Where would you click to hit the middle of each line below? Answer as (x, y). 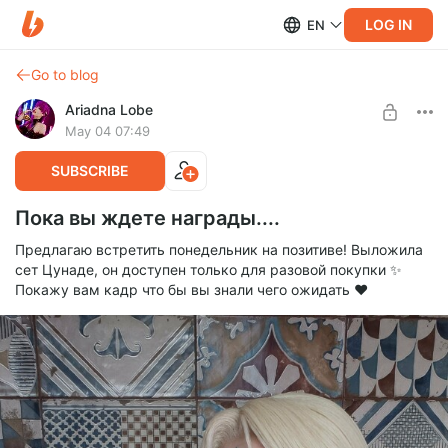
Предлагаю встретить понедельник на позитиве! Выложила (219, 249)
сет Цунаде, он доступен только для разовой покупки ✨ (208, 269)
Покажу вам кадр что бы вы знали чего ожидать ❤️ (191, 289)
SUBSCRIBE (90, 170)
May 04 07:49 (107, 131)
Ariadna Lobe (109, 109)
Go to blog (65, 74)
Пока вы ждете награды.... (147, 218)
